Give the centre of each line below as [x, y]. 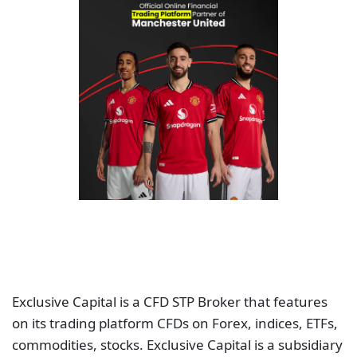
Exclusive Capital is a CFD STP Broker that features [170, 301]
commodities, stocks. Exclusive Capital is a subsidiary [177, 344]
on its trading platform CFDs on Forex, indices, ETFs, [175, 323]
